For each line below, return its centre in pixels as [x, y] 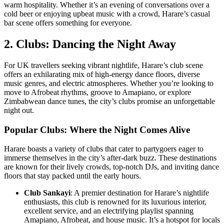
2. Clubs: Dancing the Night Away [90, 44]
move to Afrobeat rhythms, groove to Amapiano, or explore [97, 92]
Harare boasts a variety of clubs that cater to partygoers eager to [104, 149]
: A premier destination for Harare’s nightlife [140, 193]
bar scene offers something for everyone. [68, 23]
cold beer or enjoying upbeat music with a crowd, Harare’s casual [107, 14]
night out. [19, 110]
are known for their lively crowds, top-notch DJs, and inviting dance [111, 167]
